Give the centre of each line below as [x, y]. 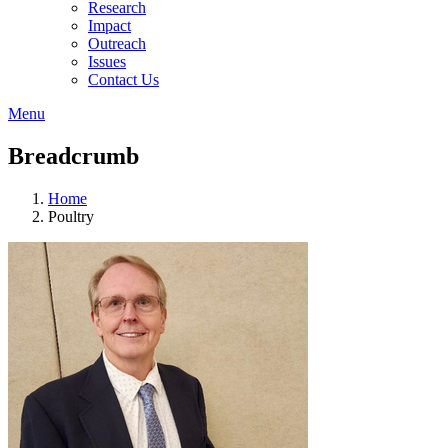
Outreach [117, 43]
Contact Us [123, 79]
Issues [107, 61]
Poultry [71, 216]
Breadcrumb [73, 155]
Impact [109, 25]
